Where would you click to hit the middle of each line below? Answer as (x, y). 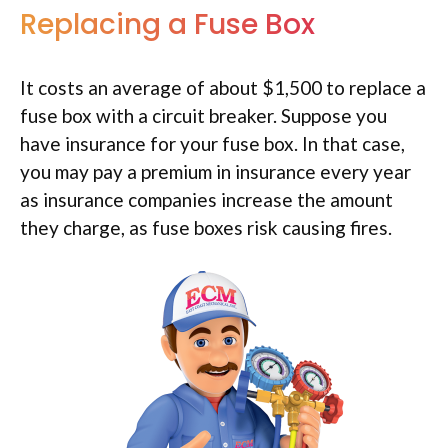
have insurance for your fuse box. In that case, (212, 144)
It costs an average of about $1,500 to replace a (223, 88)
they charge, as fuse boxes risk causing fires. (206, 228)
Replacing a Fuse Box (167, 25)
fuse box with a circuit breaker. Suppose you (203, 116)
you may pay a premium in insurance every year (215, 172)
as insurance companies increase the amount (206, 200)
